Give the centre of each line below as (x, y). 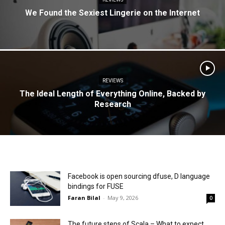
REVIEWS (113, 80)
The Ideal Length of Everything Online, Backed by (113, 93)
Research (113, 104)
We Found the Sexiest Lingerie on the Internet (113, 13)
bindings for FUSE (96, 186)
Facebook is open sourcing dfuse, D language (139, 176)
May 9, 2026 (123, 198)
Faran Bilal (84, 198)
